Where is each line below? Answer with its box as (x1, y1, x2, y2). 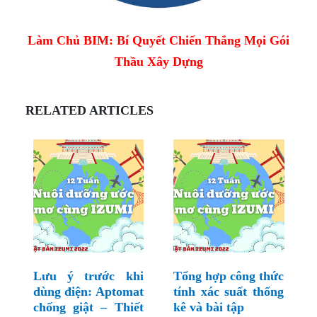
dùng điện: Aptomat (33, 284, 144, 299)
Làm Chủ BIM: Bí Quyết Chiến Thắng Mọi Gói (28, 33, 289, 48)
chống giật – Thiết (33, 300, 144, 315)
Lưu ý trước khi (33, 269, 144, 284)
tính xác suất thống (173, 284, 284, 299)
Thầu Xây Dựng (114, 54, 203, 69)
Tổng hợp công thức (173, 269, 284, 284)
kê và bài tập (173, 300, 244, 315)
